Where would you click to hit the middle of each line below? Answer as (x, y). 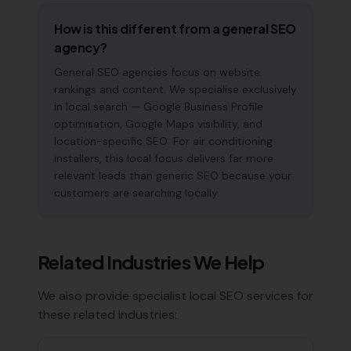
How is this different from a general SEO (175, 29)
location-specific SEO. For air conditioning (163, 141)
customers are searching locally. (137, 193)
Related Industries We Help (151, 262)
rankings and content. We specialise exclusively (175, 89)
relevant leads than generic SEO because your (173, 175)
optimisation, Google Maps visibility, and (158, 124)
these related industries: (107, 315)
